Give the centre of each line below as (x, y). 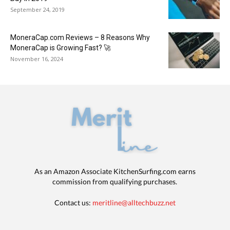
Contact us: (73, 203)
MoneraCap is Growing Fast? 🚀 (61, 48)
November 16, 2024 (37, 59)
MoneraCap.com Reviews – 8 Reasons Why (80, 38)
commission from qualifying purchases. (115, 182)
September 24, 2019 (37, 10)
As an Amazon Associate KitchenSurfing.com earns (115, 171)
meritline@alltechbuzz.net (134, 203)
